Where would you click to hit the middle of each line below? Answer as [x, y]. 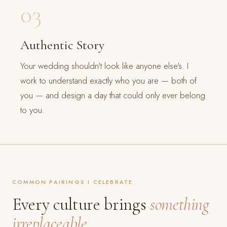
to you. [32, 110]
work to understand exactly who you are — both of [108, 81]
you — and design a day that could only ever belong [113, 96]
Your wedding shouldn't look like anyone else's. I [104, 66]
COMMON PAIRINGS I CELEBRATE [73, 182]
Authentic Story [62, 45]
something [179, 205]
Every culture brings [81, 205]
